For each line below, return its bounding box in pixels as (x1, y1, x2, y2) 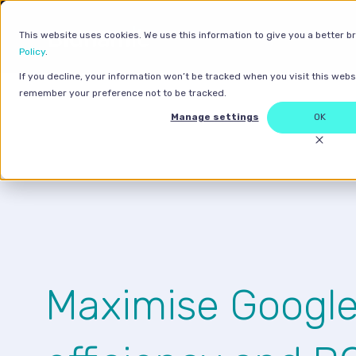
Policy (19, 46, 45, 57)
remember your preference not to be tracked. (19, 87, 226, 99)
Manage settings (170, 111, 259, 123)
